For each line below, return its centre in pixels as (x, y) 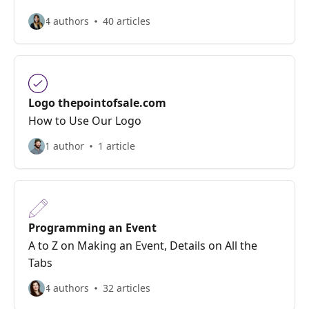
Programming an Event (92, 228)
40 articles (127, 21)
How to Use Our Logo (85, 121)
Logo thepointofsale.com (97, 103)
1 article (117, 146)
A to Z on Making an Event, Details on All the (143, 246)
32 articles (127, 288)
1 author (64, 146)
